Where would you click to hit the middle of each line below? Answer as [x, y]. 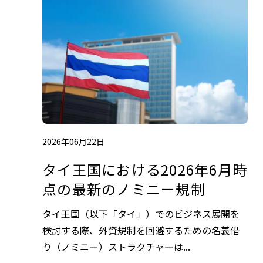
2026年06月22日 [73, 142]
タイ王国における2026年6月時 [145, 170]
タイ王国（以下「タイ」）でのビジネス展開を [141, 214]
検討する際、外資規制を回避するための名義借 [141, 230]
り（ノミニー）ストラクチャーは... [116, 247]
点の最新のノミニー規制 [124, 189]
